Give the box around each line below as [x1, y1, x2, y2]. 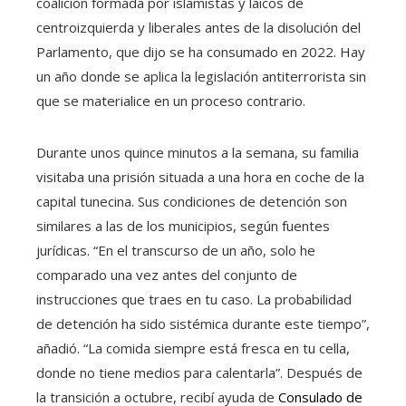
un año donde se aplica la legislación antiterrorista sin [36, 66, 366, 85]
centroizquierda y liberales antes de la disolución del [36, 17, 361, 36]
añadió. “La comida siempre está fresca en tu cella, [36, 338, 350, 357]
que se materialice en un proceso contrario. [36, 91, 305, 110]
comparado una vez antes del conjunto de [36, 265, 297, 284]
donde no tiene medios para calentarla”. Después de [36, 362, 362, 382]
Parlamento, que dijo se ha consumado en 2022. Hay [36, 42, 365, 61]
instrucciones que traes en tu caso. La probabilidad [36, 289, 352, 308]
